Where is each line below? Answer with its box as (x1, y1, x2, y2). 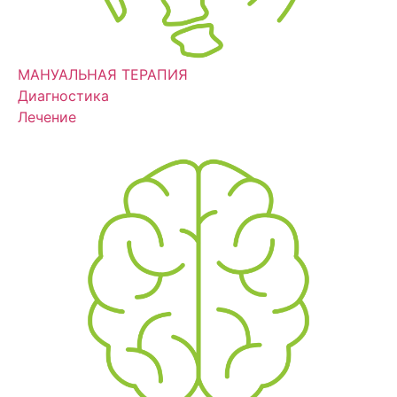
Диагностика (18, 87, 109, 105)
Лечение (18, 108, 76, 127)
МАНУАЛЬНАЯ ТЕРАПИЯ (18, 66, 188, 84)
